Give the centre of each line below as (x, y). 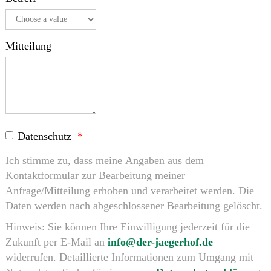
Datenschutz (44, 136)
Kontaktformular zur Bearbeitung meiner (95, 176)
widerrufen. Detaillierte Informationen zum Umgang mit (129, 257)
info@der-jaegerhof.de (160, 242)
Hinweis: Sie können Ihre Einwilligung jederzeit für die (127, 227)
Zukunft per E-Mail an (56, 242)
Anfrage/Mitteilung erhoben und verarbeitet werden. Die (129, 191)
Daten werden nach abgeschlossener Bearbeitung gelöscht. (134, 206)
